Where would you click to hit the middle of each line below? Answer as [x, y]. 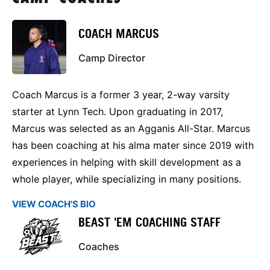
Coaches [99, 247]
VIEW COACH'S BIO [54, 204]
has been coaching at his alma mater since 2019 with [133, 145]
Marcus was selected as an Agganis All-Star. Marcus [131, 128]
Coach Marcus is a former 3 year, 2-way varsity [121, 94]
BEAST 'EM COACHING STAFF [149, 223]
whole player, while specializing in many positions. [127, 179]
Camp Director [112, 58]
